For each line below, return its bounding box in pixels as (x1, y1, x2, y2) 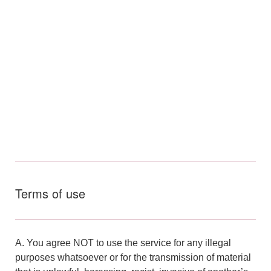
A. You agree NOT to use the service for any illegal (15, 237, 231, 248)
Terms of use (15, 184, 85, 202)
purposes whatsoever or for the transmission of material (15, 252, 251, 263)
